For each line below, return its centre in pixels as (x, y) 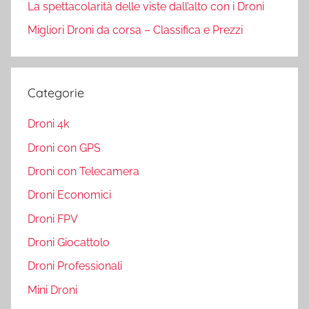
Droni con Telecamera (83, 171)
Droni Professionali (75, 266)
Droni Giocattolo (69, 243)
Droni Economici (69, 195)
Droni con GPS (64, 148)
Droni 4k (48, 124)
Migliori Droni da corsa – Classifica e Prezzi (135, 30)
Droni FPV (53, 219)
